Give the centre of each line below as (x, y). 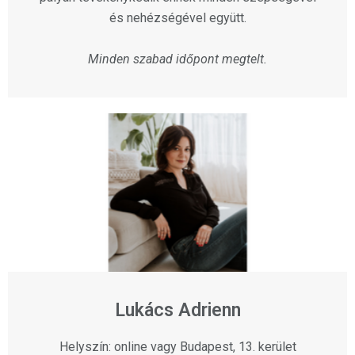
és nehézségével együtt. (177, 18)
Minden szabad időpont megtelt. (177, 59)
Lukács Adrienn (177, 311)
